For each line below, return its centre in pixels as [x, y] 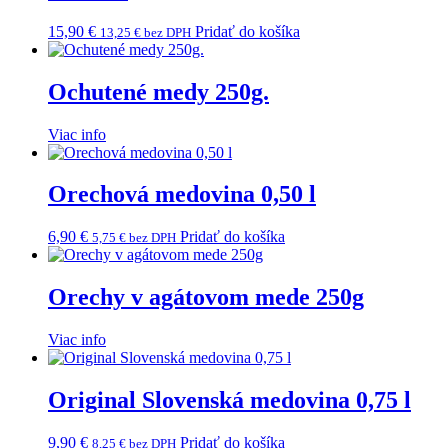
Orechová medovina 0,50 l [182, 194]
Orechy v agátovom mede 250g [206, 297]
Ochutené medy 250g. [158, 91]
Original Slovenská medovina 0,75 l [229, 400]
